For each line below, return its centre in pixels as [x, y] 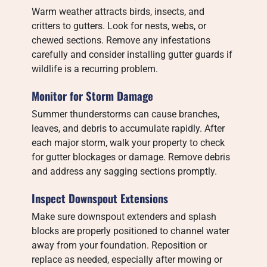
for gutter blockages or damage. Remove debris [131, 157]
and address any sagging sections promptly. [125, 171]
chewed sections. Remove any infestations [121, 40]
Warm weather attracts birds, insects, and [118, 12]
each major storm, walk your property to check [128, 143]
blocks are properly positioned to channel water [131, 231]
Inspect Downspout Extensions [100, 198]
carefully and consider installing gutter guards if [132, 55]
